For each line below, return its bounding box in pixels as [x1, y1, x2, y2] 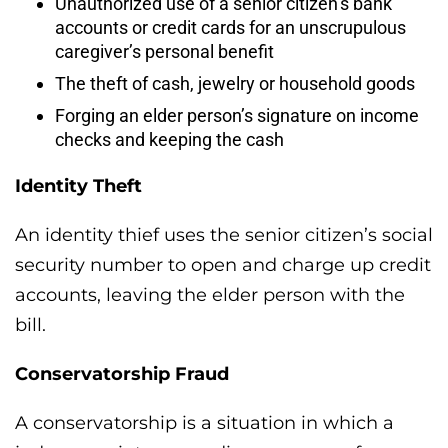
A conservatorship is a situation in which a [15, 411, 394, 434]
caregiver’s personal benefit [55, 40, 274, 62]
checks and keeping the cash [55, 128, 284, 150]
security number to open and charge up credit [15, 253, 431, 276]
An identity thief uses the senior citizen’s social [15, 223, 433, 246]
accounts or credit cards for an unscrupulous [55, 16, 406, 38]
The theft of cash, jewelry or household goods [55, 72, 415, 94]
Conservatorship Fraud [15, 362, 229, 385]
